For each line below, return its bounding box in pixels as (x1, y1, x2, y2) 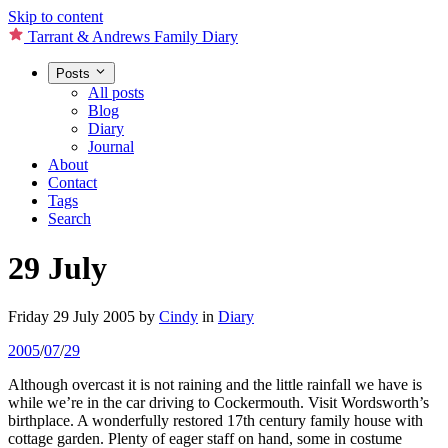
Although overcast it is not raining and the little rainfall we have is (8, 376, 422, 394)
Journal (88, 138, 134, 156)
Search (48, 210, 91, 228)
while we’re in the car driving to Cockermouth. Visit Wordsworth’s (8, 394, 429, 412)
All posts (88, 84, 144, 102)
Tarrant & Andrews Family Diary (28, 28, 238, 45)
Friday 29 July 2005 (8, 308, 135, 326)
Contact (48, 174, 97, 192)
